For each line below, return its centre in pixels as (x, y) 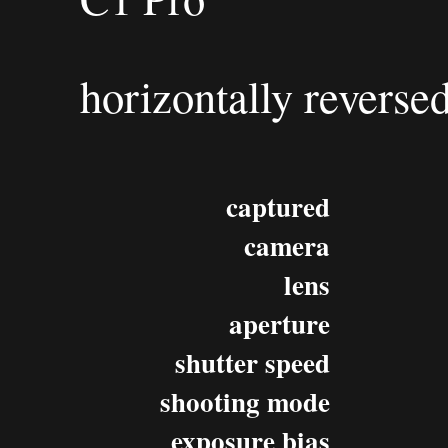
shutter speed (252, 362)
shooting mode (245, 401)
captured (278, 206)
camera (287, 245)
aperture (279, 323)
